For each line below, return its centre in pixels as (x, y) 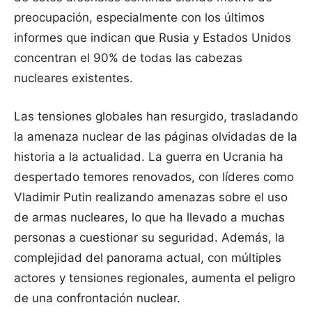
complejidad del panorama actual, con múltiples (148, 258)
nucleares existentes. (73, 78)
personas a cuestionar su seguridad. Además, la (149, 238)
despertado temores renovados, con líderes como (154, 177)
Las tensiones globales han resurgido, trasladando (156, 117)
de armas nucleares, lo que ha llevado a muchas (149, 218)
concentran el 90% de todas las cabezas (128, 58)
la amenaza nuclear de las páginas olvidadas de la (156, 137)
